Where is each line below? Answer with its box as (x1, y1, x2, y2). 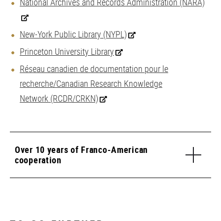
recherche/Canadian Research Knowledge (20, 77, 162, 89)
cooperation (15, 154, 62, 166)
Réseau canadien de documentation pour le (20, 63, 168, 74)
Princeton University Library (20, 45, 114, 57)
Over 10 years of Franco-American (15, 144, 148, 155)
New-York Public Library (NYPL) (20, 28, 127, 40)
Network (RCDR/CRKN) (20, 92, 98, 104)
